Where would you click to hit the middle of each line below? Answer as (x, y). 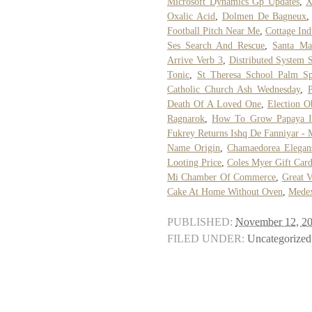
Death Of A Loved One (214, 104)
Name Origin (194, 148)
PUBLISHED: (200, 222)
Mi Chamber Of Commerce (222, 177)
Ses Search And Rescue (216, 45)
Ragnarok (186, 118)
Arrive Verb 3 (195, 60)
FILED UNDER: (206, 239)
